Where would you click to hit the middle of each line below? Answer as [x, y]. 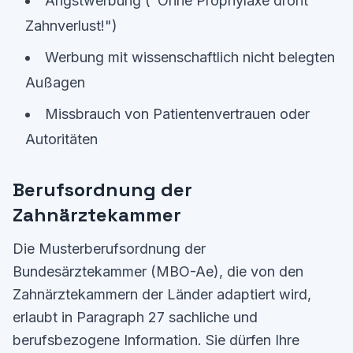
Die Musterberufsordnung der [109, 249]
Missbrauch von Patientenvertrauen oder [177, 114]
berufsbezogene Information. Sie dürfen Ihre [156, 340]
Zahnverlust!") [71, 26]
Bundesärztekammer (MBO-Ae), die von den [158, 271]
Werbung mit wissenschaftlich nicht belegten [190, 57]
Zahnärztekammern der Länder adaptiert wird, [162, 294]
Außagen [55, 82]
